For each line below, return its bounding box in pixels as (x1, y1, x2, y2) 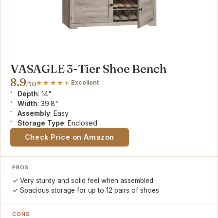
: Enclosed (64, 118, 98, 127)
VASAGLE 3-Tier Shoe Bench (10, 61, 167, 76)
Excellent (71, 78, 99, 86)
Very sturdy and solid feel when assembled (20, 176, 154, 184)
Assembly (18, 109, 51, 117)
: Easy (50, 109, 69, 117)
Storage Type (18, 118, 65, 127)
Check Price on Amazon (24, 133, 114, 142)
